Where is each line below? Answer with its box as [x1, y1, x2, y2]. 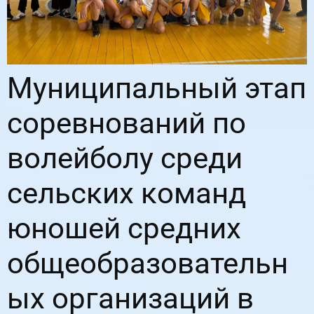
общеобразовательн [7, 245, 288, 280]
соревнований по [7, 105, 246, 140]
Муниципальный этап [7, 70, 306, 105]
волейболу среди [7, 140, 243, 175]
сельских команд [7, 175, 246, 210]
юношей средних [7, 210, 241, 245]
